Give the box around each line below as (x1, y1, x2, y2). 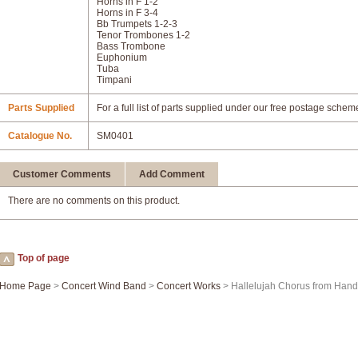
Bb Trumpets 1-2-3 (97, 18, 177, 30)
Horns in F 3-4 (97, 7, 158, 18)
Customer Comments (13, 169, 111, 180)
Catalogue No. (8, 130, 72, 141)
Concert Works (157, 280, 221, 292)
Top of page (18, 253, 70, 264)
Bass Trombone (97, 41, 165, 52)
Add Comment (139, 169, 205, 180)
